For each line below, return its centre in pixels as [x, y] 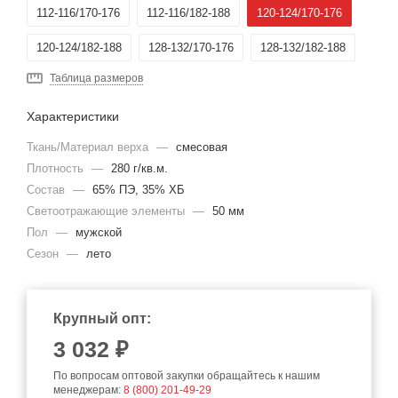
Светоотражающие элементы [107, 211]
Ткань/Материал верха [89, 147]
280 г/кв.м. [139, 169]
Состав [48, 190]
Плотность [57, 169]
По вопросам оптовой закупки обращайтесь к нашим [187, 376]
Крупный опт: [102, 319]
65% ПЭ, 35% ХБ [139, 190]
